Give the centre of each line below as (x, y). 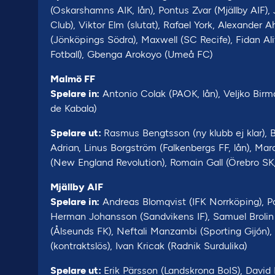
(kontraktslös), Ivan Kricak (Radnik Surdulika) (150, 246)
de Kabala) (74, 108)
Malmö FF (73, 79)
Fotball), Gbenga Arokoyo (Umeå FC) (132, 54)
